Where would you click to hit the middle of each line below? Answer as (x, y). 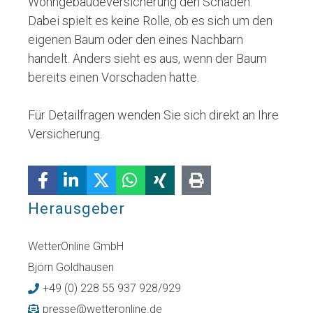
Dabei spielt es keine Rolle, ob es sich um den (150, 21)
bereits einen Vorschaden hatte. (114, 78)
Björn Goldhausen (71, 268)
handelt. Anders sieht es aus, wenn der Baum (147, 59)
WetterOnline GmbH (76, 247)
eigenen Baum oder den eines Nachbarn (136, 40)
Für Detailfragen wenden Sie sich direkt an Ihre (153, 115)
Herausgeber (77, 209)
